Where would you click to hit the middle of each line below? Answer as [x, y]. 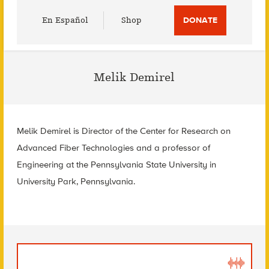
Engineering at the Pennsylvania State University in [116, 165]
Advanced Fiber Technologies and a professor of [113, 148]
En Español [65, 20]
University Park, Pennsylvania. [76, 181]
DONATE [201, 20]
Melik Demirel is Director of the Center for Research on [123, 131]
